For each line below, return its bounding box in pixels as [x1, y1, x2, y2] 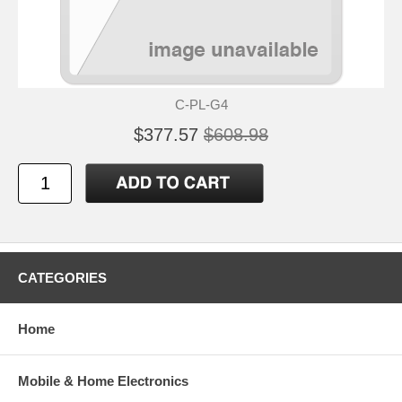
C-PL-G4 [174, 97, 228, 113]
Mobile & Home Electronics [18, 373, 188, 389]
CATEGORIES [18, 270, 107, 286]
